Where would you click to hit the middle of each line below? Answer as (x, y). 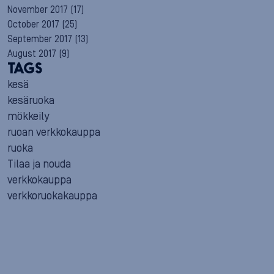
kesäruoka (31, 101)
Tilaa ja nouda (39, 164)
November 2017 (38, 10)
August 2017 (32, 54)
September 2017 (40, 39)
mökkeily (28, 117)
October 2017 (34, 24)
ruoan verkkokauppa (54, 132)
